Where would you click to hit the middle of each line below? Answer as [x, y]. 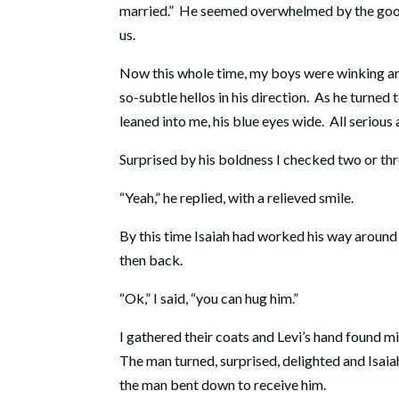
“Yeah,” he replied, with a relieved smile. [237, 198]
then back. [151, 260]
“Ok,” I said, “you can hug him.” [209, 298]
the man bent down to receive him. [223, 385]
